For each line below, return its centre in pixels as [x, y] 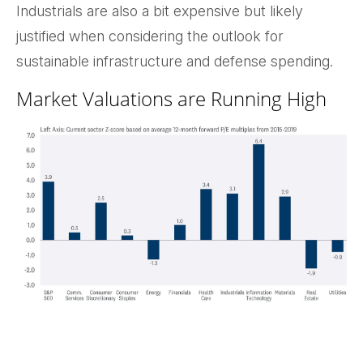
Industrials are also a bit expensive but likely [160, 11]
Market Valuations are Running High [171, 99]
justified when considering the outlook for [150, 36]
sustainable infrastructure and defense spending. [175, 62]
